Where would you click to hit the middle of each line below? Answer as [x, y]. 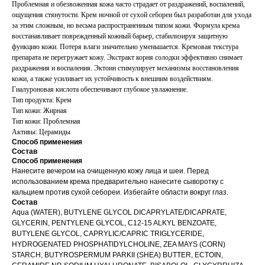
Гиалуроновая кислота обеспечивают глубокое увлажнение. [100, 90]
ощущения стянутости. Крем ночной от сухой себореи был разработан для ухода [132, 15]
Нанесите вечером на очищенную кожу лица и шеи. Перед [110, 171]
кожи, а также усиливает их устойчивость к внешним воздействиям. [112, 79]
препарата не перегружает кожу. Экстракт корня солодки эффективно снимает [127, 58]
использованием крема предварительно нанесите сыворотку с [118, 182]
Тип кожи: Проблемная [46, 122]
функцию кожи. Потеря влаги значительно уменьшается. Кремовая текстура [125, 47]
